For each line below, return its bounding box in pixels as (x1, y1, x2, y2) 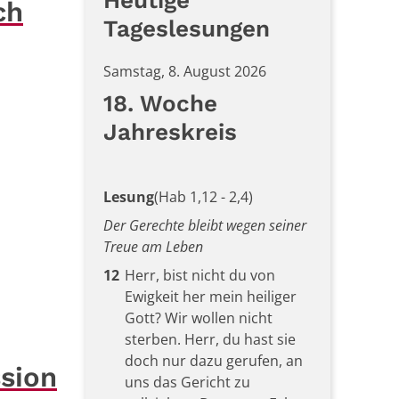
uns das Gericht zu (124, 371, 250, 392)
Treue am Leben (103, 236, 203, 256)
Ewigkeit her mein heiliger (124, 286, 297, 306)
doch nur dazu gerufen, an (124, 350, 303, 370)
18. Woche (103, 89, 217, 117)
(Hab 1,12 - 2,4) (154, 186, 253, 207)
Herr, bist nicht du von (124, 265, 275, 285)
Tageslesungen (103, 14, 270, 42)
